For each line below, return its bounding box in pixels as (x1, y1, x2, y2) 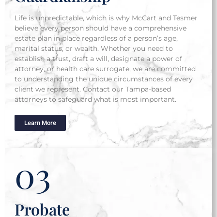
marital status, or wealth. (15, 44, 101, 53)
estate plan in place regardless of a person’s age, (15, 34, 178, 43)
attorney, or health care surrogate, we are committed (15, 64, 196, 73)
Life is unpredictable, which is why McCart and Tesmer (15, 14, 198, 22)
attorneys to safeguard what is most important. (15, 95, 176, 104)
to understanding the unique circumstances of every (15, 75, 193, 83)
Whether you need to (101, 44, 173, 53)
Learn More (24, 119, 56, 126)
